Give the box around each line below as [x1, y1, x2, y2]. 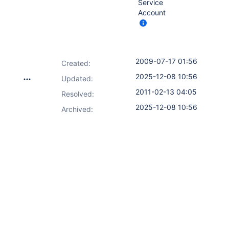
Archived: [61, 105, 93, 113]
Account [138, 8, 166, 17]
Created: [61, 59, 90, 67]
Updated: [61, 74, 93, 83]
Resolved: [61, 89, 94, 98]
